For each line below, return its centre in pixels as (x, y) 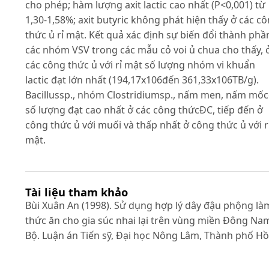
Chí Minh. (47, 251)
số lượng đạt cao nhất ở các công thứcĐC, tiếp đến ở (144, 110)
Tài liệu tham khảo (77, 192)
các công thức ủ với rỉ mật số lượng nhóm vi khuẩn (140, 65)
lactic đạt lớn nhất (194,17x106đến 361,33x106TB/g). (142, 80)
